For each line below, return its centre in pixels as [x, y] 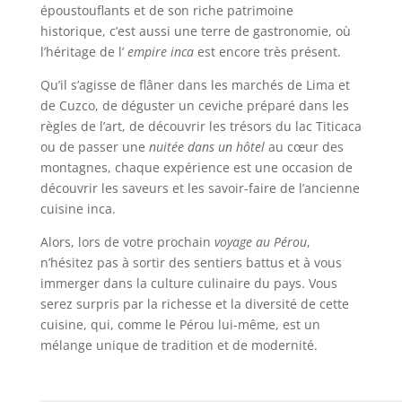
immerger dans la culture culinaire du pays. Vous [188, 283]
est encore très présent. [267, 51]
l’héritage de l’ [83, 51]
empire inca [160, 51]
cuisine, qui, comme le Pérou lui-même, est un [180, 324]
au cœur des [304, 146]
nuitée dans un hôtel [206, 146]
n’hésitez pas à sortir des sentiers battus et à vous [191, 262]
